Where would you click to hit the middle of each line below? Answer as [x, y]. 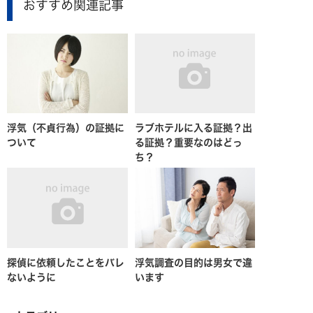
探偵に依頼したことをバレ [66, 263]
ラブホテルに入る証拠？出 [193, 128]
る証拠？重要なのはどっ [188, 143]
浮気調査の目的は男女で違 [193, 263]
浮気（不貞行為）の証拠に [66, 128]
